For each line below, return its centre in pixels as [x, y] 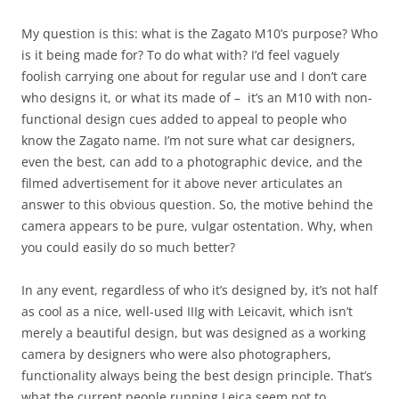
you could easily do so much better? [128, 247]
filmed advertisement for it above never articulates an [182, 183]
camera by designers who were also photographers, [176, 354]
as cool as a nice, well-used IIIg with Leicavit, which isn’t [187, 311]
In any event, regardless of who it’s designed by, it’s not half [199, 289]
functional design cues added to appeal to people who [184, 118]
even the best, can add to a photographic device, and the [192, 161]
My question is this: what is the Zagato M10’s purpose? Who [199, 33]
